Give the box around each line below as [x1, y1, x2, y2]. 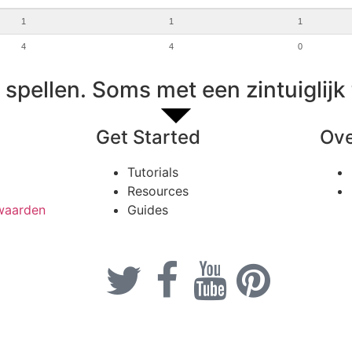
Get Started [96, 126, 200, 149]
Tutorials [127, 164, 178, 181]
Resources [127, 183, 189, 200]
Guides [127, 202, 168, 218]
